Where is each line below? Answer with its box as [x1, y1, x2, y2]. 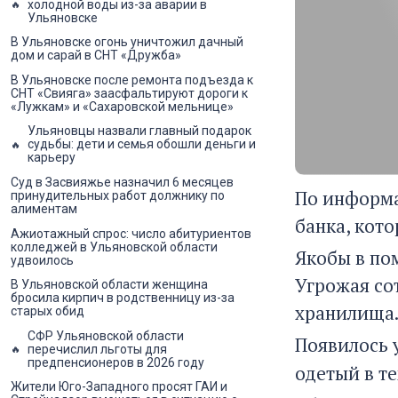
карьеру [28, 150, 76, 165]
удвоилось [11, 252, 74, 267]
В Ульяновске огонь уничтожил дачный [11, 35, 243, 50]
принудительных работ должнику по [11, 188, 225, 203]
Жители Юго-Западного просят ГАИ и [11, 379, 227, 394]
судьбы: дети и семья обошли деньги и [28, 137, 256, 152]
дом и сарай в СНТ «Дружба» [11, 48, 181, 63]
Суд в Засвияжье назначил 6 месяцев [11, 175, 234, 190]
